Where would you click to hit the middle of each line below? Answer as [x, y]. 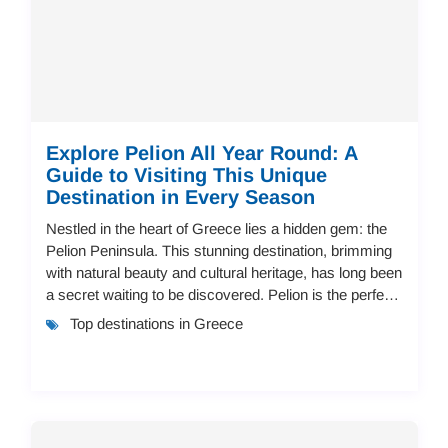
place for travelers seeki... [129, 316]
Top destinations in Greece [156, 323]
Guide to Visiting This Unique [186, 174]
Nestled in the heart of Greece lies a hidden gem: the [216, 228]
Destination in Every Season [180, 196]
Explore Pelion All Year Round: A [201, 152]
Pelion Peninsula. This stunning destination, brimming [218, 250]
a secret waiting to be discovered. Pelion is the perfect [220, 294]
